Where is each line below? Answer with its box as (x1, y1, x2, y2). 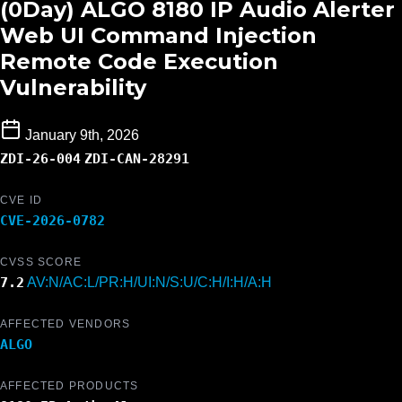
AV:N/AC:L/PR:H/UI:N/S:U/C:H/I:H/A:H (27, 275, 272, 291)
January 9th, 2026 (25, 127, 139, 144)
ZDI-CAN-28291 (84, 151, 189, 167)
